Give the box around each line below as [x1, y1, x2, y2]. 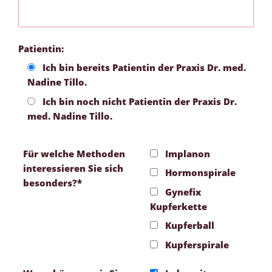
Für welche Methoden [23, 147, 125, 160]
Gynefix [165, 185, 201, 198]
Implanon [165, 147, 210, 160]
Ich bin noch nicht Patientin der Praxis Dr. [42, 95, 237, 107]
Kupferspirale [165, 238, 229, 251]
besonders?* [23, 176, 82, 189]
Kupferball [165, 219, 214, 232]
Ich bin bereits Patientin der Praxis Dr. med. [42, 61, 246, 74]
